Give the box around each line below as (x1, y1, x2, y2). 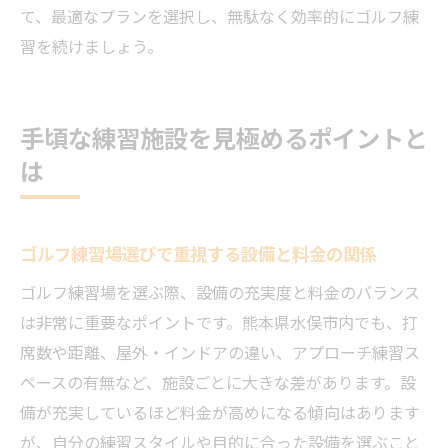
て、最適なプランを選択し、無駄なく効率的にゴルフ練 (20, 4, 419, 28)
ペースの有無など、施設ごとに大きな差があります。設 (20, 370, 416, 394)
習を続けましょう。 (20, 34, 163, 58)
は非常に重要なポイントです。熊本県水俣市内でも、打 (20, 310, 418, 334)
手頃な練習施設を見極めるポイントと (20, 120, 428, 155)
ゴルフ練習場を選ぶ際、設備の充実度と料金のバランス (20, 280, 420, 304)
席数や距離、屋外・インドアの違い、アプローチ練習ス (20, 340, 420, 364)
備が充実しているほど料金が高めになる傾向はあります (20, 400, 420, 424)
